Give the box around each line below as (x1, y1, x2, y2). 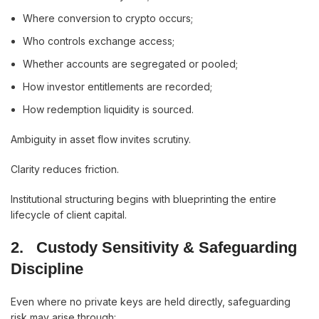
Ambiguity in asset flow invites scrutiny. (11, 133, 191, 145)
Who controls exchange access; (23, 35, 174, 47)
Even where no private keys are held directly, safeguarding (11, 296, 291, 308)
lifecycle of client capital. (11, 209, 127, 221)
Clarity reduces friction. (11, 163, 119, 175)
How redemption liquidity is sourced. (23, 103, 194, 115)
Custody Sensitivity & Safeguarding (36, 239, 297, 256)
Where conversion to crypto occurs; (23, 12, 193, 24)
